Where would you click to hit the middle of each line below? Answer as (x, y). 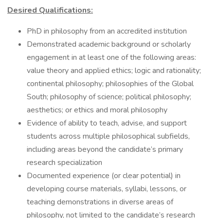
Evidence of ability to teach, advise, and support (107, 123)
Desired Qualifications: (50, 10)
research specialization (64, 163)
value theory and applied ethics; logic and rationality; (114, 71)
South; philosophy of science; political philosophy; (109, 97)
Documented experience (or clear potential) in (104, 176)
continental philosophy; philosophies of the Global (110, 84)
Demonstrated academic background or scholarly (109, 44)
